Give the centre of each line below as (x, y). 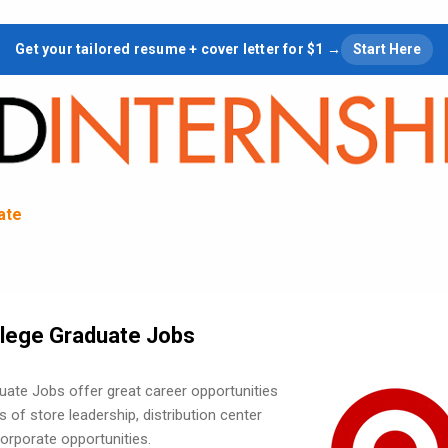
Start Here (386, 49)
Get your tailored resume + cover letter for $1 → (178, 49)
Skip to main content (224, 25)
